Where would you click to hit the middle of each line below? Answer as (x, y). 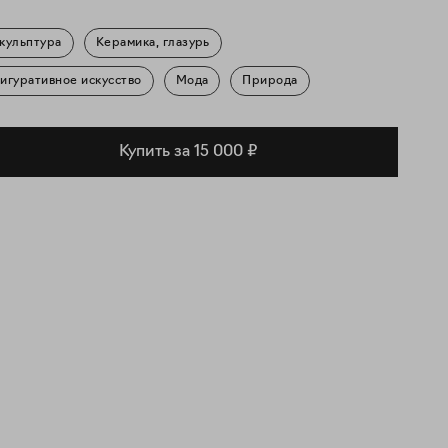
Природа (270, 81)
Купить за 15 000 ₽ (188, 151)
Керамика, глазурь (152, 43)
